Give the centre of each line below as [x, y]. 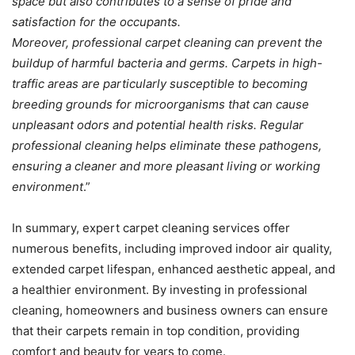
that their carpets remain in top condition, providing [156, 330]
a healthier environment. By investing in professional [160, 289]
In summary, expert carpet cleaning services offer [151, 227]
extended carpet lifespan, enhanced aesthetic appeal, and [174, 269]
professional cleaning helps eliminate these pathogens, [167, 145]
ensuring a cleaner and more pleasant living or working [166, 166]
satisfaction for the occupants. [96, 21]
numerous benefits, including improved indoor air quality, [172, 248]
